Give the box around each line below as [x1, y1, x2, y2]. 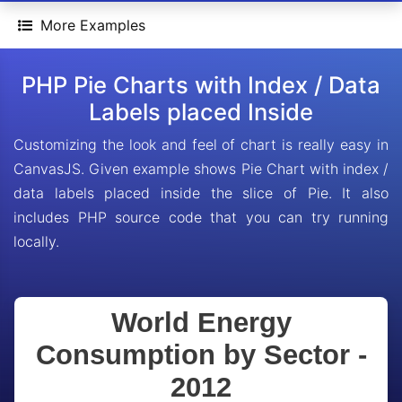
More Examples [40, 16, 145, 34]
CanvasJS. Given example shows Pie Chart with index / [13, 160, 389, 178]
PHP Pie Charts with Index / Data [22, 71, 380, 99]
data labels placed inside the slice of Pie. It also [13, 184, 389, 202]
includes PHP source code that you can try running [13, 208, 389, 226]
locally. [13, 232, 59, 250]
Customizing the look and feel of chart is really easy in [13, 135, 389, 153]
